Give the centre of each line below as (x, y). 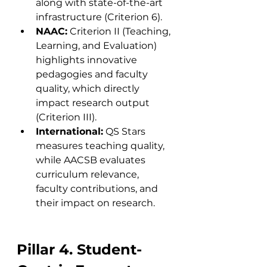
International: (69, 131)
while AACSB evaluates (92, 160)
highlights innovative (88, 60)
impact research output (94, 103)
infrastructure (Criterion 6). (99, 17)
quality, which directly (89, 89)
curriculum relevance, (89, 174)
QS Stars (125, 131)
